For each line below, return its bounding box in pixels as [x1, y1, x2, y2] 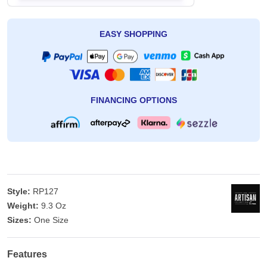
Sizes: [7, 215, 32, 225]
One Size [34, 215, 69, 225]
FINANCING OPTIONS [90, 95, 177, 105]
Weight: [7, 201, 39, 211]
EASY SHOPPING [100, 29, 167, 39]
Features [7, 249, 47, 260]
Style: [7, 187, 30, 197]
